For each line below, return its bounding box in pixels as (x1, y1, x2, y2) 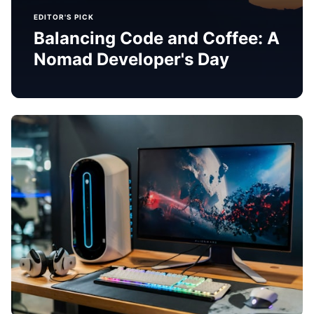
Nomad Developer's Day (34, 48, 229, 69)
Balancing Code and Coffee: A (34, 27, 280, 48)
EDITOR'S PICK (34, 12, 94, 21)
